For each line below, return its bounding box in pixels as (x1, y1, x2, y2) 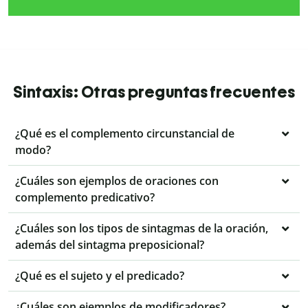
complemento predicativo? (15, 190, 155, 206)
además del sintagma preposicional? (15, 237, 204, 253)
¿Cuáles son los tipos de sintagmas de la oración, (15, 221, 268, 236)
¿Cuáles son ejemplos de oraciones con (15, 173, 219, 189)
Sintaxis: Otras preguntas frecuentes (12, 82, 296, 102)
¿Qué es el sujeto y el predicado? (15, 268, 184, 284)
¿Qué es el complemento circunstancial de (15, 126, 234, 142)
